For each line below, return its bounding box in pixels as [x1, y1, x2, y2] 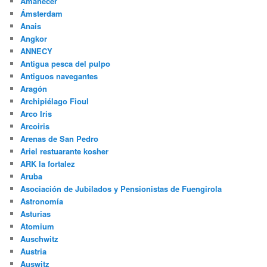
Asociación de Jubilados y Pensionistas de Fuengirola [20, 183, 222, 195]
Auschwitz [20, 233, 59, 245]
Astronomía [20, 195, 64, 207]
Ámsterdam [20, 8, 63, 20]
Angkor [20, 33, 48, 45]
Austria [20, 246, 47, 257]
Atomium [20, 221, 55, 232]
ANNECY [20, 45, 53, 57]
